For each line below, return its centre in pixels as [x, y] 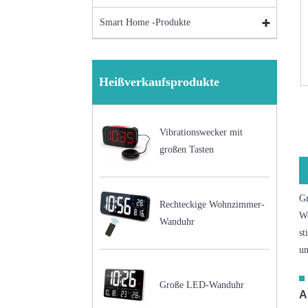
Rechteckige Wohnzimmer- [212, 204]
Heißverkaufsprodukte [159, 81]
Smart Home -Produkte [145, 22]
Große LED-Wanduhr [201, 285]
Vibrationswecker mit [201, 132]
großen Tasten [186, 149]
